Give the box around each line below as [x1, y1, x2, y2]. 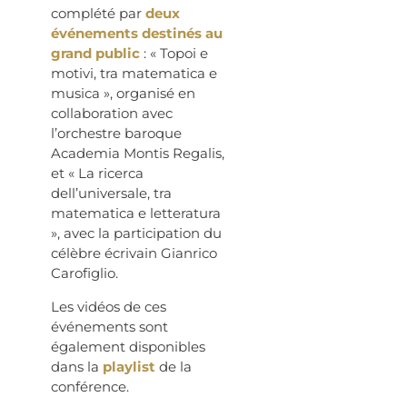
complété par [51, 5, 145, 23]
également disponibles [51, 337, 205, 355]
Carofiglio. [51, 264, 118, 283]
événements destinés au [51, 25, 223, 43]
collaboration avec [51, 104, 173, 123]
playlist [103, 357, 155, 375]
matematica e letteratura [51, 204, 221, 223]
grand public [51, 45, 140, 63]
